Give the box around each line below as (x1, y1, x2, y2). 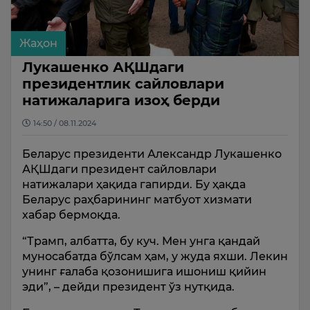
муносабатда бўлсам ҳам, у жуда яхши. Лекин (22, 250, 288, 263)
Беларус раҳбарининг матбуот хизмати (22, 193, 252, 206)
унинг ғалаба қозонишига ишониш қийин (22, 265, 266, 278)
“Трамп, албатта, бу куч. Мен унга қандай (22, 235, 260, 248)
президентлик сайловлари (22, 75, 224, 92)
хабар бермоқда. (22, 208, 120, 221)
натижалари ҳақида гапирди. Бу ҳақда (22, 178, 246, 191)
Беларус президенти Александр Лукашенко (22, 147, 282, 161)
